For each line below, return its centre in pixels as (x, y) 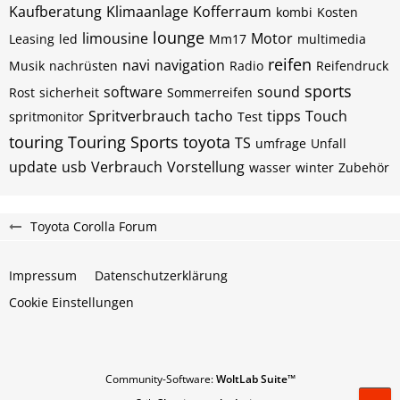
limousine (115, 38)
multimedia (332, 39)
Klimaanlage (147, 12)
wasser (270, 167)
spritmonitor (46, 117)
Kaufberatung (55, 12)
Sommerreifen (210, 92)
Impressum (43, 275)
